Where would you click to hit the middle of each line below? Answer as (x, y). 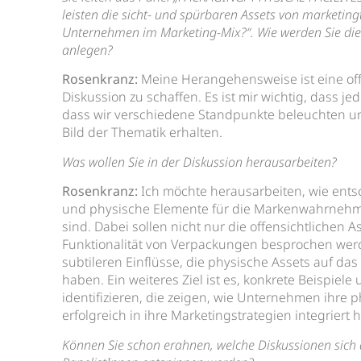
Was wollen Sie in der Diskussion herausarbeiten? (200, 162)
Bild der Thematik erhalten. (143, 133)
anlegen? (88, 50)
